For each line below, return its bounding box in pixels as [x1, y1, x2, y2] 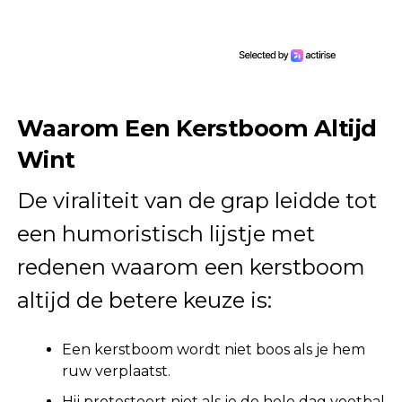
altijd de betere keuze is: [16, 286, 272, 313]
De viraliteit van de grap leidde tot [16, 187, 377, 214]
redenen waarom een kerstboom [16, 253, 365, 280]
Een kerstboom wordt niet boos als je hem [61, 340, 365, 358]
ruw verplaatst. [61, 362, 170, 380]
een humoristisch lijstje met [16, 220, 315, 247]
